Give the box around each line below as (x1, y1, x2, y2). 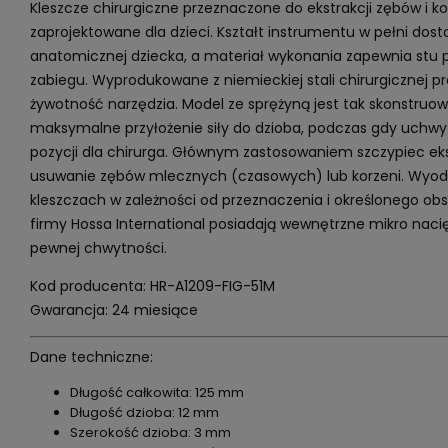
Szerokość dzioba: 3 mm (69, 422, 231, 442)
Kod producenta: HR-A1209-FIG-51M (29, 276, 275, 296)
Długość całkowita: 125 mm (69, 382, 244, 402)
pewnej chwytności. (29, 238, 167, 258)
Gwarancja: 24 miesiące (29, 300, 198, 320)
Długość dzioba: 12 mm (69, 402, 219, 422)
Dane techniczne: (29, 346, 153, 367)
